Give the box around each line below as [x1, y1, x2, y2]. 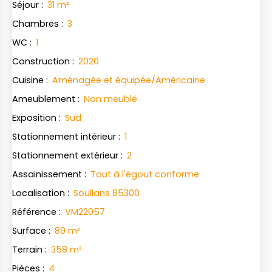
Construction [12, 55, 70, 67]
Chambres [12, 17, 59, 30]
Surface [12, 224, 46, 237]
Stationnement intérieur [12, 130, 116, 143]
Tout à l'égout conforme [90, 168, 199, 180]
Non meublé [84, 92, 137, 105]
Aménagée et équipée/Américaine [52, 73, 205, 86]
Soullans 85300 [73, 186, 140, 199]
